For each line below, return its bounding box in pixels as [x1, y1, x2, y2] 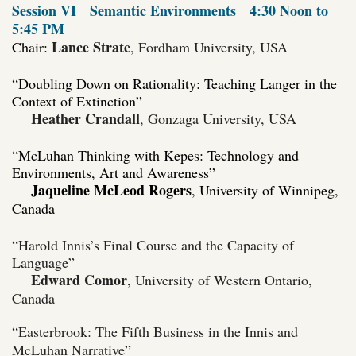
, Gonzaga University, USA [140, 108, 296, 128]
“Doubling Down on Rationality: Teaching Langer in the [12, 73, 337, 93]
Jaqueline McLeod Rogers [31, 179, 192, 200]
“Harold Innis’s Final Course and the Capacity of [12, 234, 294, 254]
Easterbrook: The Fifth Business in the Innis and [18, 321, 298, 341]
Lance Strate [52, 36, 130, 57]
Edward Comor [31, 269, 127, 290]
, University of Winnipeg [192, 180, 335, 199]
